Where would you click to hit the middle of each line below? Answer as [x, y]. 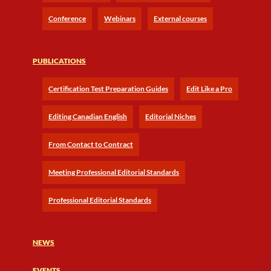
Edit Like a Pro [209, 89]
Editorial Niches [171, 116]
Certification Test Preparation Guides [108, 89]
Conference [67, 18]
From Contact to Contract [91, 144]
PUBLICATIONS [59, 61]
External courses [180, 18]
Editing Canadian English [88, 116]
